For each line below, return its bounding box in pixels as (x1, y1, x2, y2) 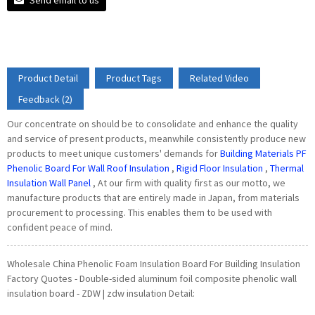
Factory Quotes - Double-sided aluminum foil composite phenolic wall (7, 271, 297, 285)
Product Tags (106, 71, 162, 84)
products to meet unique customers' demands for (7, 146, 220, 160)
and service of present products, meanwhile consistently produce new (7, 131, 306, 145)
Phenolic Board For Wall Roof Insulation (7, 161, 169, 174)
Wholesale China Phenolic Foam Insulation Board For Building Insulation (7, 257, 300, 270)
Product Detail (18, 71, 78, 84)
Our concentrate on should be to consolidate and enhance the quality (7, 117, 298, 130)
